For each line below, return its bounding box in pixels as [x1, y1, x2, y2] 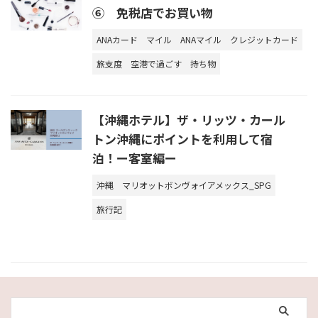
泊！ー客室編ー [92, 148, 177, 167]
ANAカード [97, 33, 138, 45]
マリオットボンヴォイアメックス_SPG [122, 178, 271, 191]
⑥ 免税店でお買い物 [92, 3, 213, 21]
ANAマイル [180, 33, 221, 45]
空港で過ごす [131, 57, 182, 70]
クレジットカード [230, 33, 298, 45]
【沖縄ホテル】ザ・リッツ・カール [92, 110, 285, 128]
